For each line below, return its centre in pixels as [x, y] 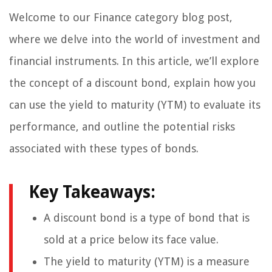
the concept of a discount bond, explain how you [132, 83]
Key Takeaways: [92, 192]
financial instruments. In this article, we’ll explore [134, 61]
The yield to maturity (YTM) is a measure [147, 262]
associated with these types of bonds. [104, 149]
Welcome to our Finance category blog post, [121, 18]
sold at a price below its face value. [131, 240]
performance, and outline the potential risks [122, 127]
